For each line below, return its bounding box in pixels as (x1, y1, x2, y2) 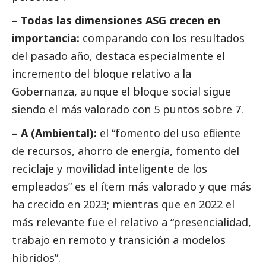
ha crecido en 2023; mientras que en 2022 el (12, 197, 235, 212)
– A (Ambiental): (12, 126, 97, 141)
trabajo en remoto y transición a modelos (12, 233, 226, 248)
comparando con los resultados (80, 31, 245, 46)
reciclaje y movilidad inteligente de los (12, 161, 207, 176)
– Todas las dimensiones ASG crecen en (12, 13, 220, 28)
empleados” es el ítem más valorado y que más (12, 179, 251, 194)
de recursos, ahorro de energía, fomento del (12, 144, 239, 159)
